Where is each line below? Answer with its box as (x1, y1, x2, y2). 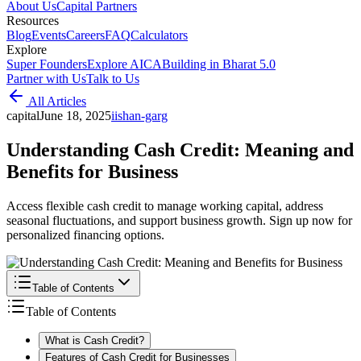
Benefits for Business (6, 160, 178, 182)
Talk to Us (86, 72, 139, 85)
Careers (66, 28, 105, 42)
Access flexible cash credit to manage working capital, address (6, 198, 323, 213)
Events (31, 28, 66, 42)
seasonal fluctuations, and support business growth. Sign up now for (6, 213, 352, 227)
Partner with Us (6, 72, 86, 85)
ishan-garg (114, 109, 168, 122)
